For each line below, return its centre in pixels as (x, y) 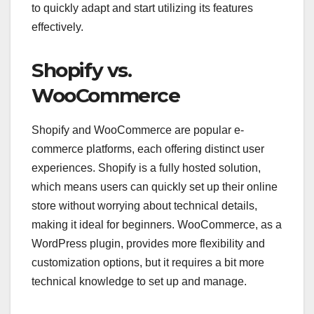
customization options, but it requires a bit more (148, 263)
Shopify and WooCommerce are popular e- (138, 130)
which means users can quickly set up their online (155, 187)
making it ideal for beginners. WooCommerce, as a (157, 225)
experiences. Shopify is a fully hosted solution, (146, 168)
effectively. (57, 27)
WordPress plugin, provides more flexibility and (148, 244)
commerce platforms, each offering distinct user (148, 149)
